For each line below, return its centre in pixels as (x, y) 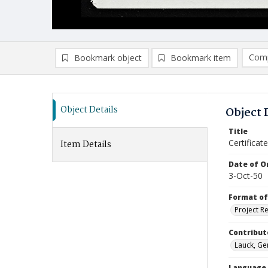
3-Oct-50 (246, 176)
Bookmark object (108, 58)
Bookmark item (201, 58)
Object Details (89, 110)
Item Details (86, 145)
